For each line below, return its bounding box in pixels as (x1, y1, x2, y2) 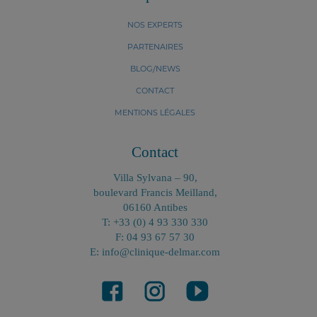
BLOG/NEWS (129, 64, 180, 74)
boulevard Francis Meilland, (93, 187, 217, 198)
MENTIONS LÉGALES (115, 108, 195, 117)
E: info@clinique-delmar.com (90, 246, 220, 258)
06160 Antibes (122, 202, 188, 213)
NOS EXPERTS (127, 20, 183, 30)
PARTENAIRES (127, 42, 183, 52)
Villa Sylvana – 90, (113, 172, 197, 183)
